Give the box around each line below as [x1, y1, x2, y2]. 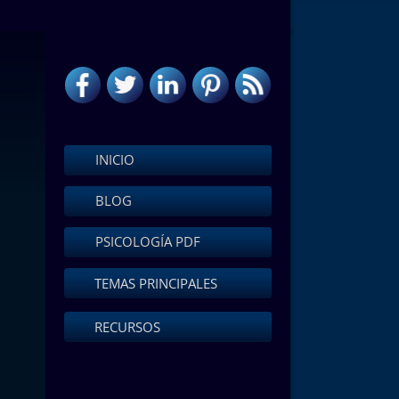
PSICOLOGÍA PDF [92, 232, 200, 250]
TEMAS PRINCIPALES [94, 274, 217, 292]
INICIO [92, 151, 134, 168]
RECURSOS [94, 318, 160, 336]
